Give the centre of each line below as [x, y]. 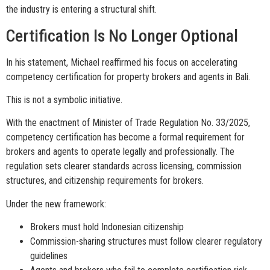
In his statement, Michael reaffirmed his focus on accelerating [122, 62]
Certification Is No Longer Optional [122, 36]
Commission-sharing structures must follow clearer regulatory [146, 242]
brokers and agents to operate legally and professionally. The [120, 152]
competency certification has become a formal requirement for [125, 137]
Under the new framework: [56, 204]
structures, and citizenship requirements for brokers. [105, 181]
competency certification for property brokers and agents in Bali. [128, 77]
